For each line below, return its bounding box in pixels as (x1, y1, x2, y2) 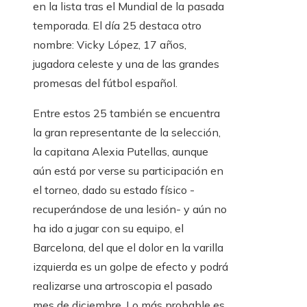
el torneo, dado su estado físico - (33, 183, 195, 197)
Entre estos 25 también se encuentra (33, 106, 220, 120)
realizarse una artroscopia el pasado (33, 279, 212, 293)
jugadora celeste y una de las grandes (33, 57, 219, 71)
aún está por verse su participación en (33, 164, 223, 177)
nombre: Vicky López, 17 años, (33, 38, 186, 51)
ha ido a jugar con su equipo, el (33, 221, 184, 235)
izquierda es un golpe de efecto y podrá (33, 260, 228, 273)
